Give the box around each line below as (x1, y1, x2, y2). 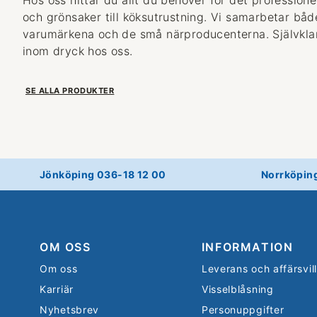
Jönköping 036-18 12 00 (40, 168, 166, 180)
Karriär (40, 282, 74, 295)
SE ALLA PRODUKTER (25, 85, 115, 96)
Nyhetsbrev (40, 303, 99, 316)
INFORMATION (201, 239, 294, 254)
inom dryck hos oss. (23, 43, 133, 58)
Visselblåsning (201, 282, 274, 295)
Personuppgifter (201, 303, 284, 316)
